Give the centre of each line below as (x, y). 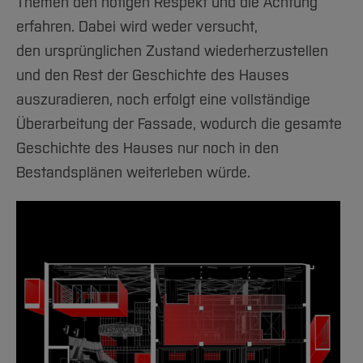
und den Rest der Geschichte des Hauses (153, 76)
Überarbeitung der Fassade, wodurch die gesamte (179, 124)
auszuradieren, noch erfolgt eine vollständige (163, 100)
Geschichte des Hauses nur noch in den (147, 149)
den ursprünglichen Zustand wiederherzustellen (172, 51)
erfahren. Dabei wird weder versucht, (137, 27)
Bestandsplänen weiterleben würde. (133, 173)
